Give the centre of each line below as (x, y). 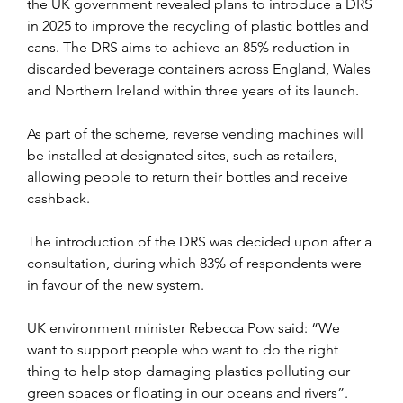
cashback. (60, 199)
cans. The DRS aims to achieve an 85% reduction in (190, 48)
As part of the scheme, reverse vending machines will (197, 134)
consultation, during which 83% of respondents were (196, 264)
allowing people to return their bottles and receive (189, 177)
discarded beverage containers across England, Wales (201, 69)
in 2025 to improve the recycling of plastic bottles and (200, 26)
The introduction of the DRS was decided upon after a (201, 242)
